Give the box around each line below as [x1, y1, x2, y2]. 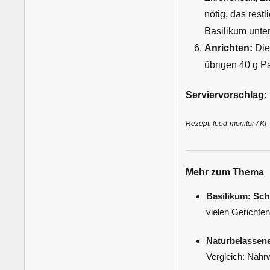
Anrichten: [204, 43, 253, 54]
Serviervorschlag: [185, 90, 267, 101]
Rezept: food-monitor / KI [185, 119, 266, 128]
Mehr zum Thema [185, 167, 264, 178]
